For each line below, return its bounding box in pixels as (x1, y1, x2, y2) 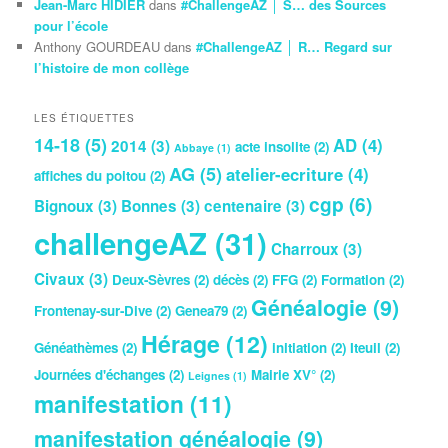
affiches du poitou (34, 165, 147, 185)
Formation (321, 269, 386, 289)
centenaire (204, 194, 283, 217)
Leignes (188, 367, 231, 383)
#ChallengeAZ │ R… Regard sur (196, 37, 393, 57)
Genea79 (175, 300, 229, 320)
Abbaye (174, 139, 215, 155)
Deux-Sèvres (112, 269, 191, 289)
